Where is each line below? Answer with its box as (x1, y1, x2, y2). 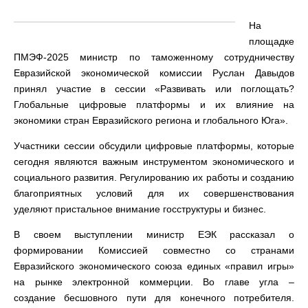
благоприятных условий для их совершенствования (14, 188, 294, 199)
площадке (249, 36, 294, 47)
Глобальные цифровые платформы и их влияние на (14, 99, 294, 110)
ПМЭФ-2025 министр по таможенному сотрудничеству (14, 52, 294, 63)
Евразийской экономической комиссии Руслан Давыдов (14, 67, 294, 78)
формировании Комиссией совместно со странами (14, 245, 294, 256)
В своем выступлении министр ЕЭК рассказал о (14, 229, 294, 240)
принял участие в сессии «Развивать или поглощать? (14, 83, 294, 94)
